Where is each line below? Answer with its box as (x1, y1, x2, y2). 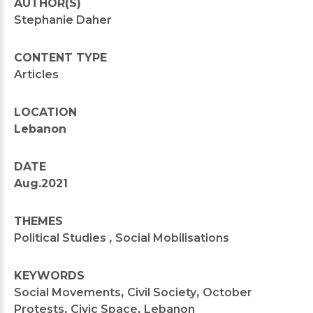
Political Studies (14, 231, 109, 245)
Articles (14, 67, 59, 81)
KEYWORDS (14, 268, 85, 282)
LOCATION (14, 105, 77, 119)
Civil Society (127, 285, 196, 299)
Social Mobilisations (115, 231, 229, 245)
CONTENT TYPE (14, 50, 107, 64)
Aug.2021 (14, 176, 68, 190)
